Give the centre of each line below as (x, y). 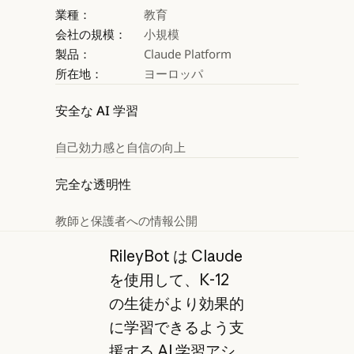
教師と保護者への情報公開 (126, 221)
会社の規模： (90, 34)
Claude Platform (187, 54)
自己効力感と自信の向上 (120, 147)
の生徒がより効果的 (176, 304)
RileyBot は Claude (175, 256)
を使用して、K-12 (169, 280)
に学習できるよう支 (176, 328)
